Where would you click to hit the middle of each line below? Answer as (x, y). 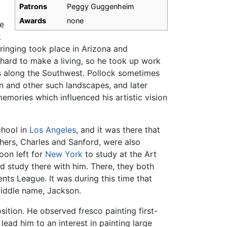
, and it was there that (118, 130)
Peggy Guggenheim (101, 7)
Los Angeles (52, 130)
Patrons (33, 7)
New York (64, 154)
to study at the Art (119, 154)
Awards (33, 21)
